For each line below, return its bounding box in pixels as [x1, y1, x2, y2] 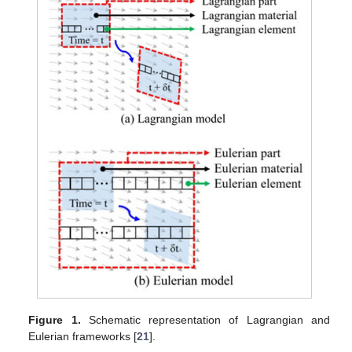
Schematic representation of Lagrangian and [80, 313, 330, 327]
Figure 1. [28, 313, 81, 327]
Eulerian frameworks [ [28, 330, 137, 343]
